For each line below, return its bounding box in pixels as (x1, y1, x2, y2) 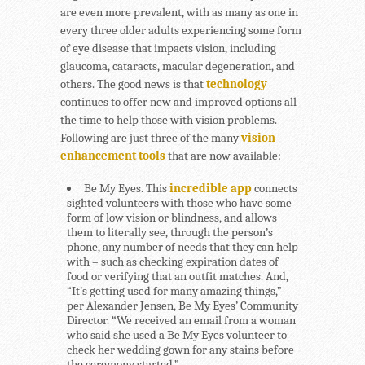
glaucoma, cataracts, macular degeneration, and (60, 58, 295, 73)
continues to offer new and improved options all (60, 94, 297, 109)
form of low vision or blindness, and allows (67, 209, 277, 225)
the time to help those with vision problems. (60, 112, 277, 127)
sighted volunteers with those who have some (67, 195, 292, 210)
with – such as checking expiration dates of (67, 253, 279, 269)
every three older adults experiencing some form (60, 22, 301, 37)
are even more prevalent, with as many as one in (60, 4, 298, 20)
